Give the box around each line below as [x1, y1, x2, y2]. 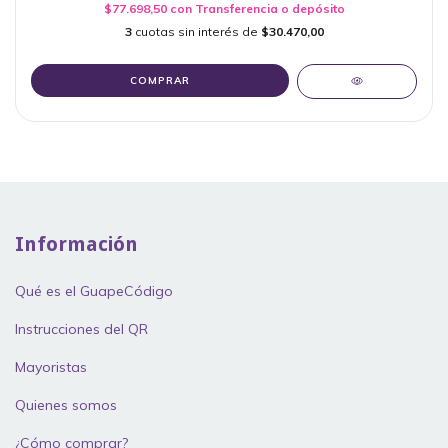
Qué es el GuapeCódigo [15, 282, 173, 301]
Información [15, 231, 138, 256]
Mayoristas [15, 358, 87, 377]
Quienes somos [15, 396, 117, 415]
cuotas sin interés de [134, 23, 261, 39]
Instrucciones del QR [15, 320, 148, 339]
